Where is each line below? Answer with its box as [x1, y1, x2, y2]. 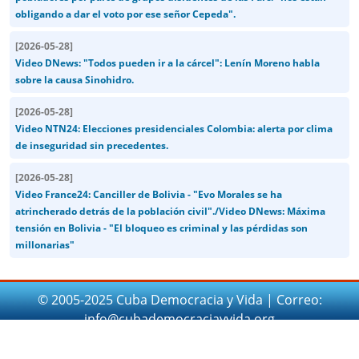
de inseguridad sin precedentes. [15, 138, 168, 152]
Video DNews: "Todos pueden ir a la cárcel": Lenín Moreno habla [15, 55, 320, 70]
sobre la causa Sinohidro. [15, 72, 134, 87]
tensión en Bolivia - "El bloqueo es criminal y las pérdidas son [15, 220, 308, 235]
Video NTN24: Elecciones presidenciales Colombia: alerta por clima [15, 121, 333, 135]
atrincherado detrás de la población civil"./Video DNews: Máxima [15, 204, 325, 218]
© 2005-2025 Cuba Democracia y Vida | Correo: [37, 290, 322, 309]
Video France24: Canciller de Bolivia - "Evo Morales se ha [15, 187, 282, 201]
